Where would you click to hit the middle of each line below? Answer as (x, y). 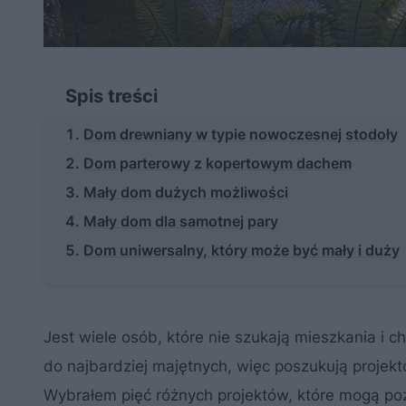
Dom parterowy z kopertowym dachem (217, 164)
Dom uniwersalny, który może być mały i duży (242, 251)
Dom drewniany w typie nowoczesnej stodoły (241, 135)
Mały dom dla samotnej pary (181, 222)
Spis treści (111, 97)
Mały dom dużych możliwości (186, 193)
